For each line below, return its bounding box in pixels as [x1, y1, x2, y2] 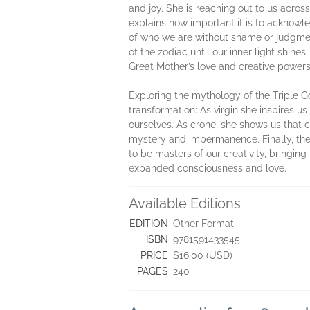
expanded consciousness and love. [129, 163, 286, 174]
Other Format [173, 218, 234, 229]
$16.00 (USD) [173, 250, 232, 261]
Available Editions [129, 195, 241, 212]
